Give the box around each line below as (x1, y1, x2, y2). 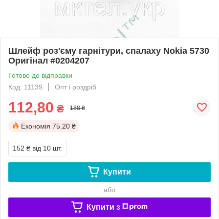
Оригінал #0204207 (8, 55, 89, 66)
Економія (21, 122, 50, 130)
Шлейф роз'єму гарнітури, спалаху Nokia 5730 (8, 45, 209, 56)
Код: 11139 (8, 83, 43, 91)
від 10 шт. (32, 144, 62, 152)
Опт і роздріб (55, 83, 96, 91)
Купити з (86, 202, 120, 211)
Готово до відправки (8, 71, 72, 79)
